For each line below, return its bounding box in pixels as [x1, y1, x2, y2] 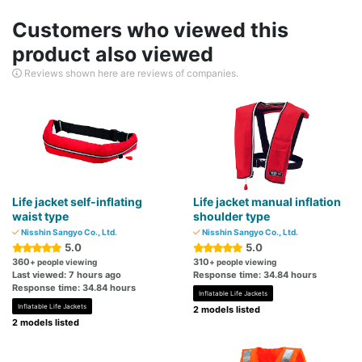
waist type [12, 209, 69, 224]
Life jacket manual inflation [193, 195, 341, 209]
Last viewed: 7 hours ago [12, 269, 121, 281]
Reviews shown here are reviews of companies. [22, 67, 238, 80]
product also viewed [12, 42, 213, 67]
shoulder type [193, 209, 270, 224]
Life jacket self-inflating [12, 195, 142, 209]
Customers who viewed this [12, 18, 288, 43]
